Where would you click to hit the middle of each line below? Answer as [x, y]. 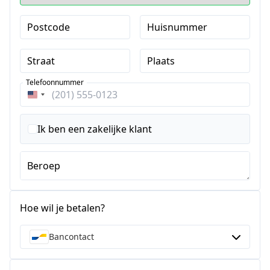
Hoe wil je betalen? [62, 208]
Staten [47, 113]
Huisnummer [177, 27]
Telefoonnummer [55, 83]
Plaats [161, 61]
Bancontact [71, 237]
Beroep [44, 166]
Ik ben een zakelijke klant [95, 129]
